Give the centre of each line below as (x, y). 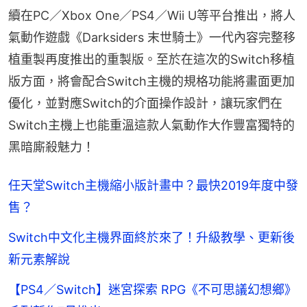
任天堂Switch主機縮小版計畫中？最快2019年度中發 (153, 185)
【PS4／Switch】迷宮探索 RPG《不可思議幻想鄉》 (152, 289)
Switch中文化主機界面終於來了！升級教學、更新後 (151, 237)
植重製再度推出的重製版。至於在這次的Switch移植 (151, 59)
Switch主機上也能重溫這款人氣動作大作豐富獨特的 (151, 125)
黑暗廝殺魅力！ (51, 147)
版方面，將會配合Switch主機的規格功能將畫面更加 (151, 81)
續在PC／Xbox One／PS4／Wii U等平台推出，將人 (152, 15)
